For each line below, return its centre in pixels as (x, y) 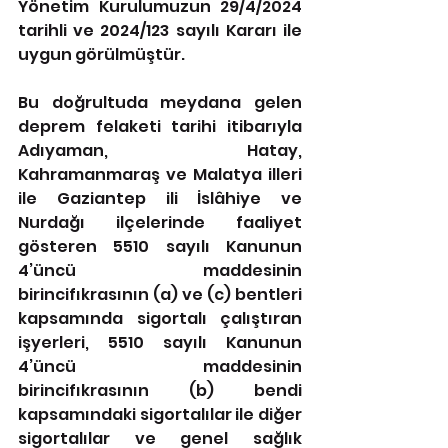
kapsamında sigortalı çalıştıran (160, 318)
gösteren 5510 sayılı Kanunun (160, 246)
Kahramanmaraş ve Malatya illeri (160, 174)
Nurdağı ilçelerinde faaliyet (160, 222)
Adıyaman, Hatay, (160, 150)
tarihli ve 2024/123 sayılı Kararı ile (160, 30)
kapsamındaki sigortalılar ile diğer (160, 414)
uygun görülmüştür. (101, 54)
